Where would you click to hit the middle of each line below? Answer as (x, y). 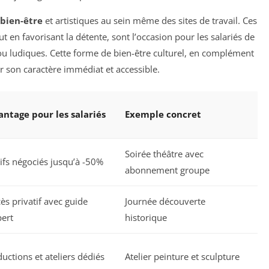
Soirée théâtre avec (164, 153)
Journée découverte (165, 201)
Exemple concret (163, 114)
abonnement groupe (167, 170)
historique (146, 217)
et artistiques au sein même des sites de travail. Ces (150, 21)
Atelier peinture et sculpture (182, 256)
